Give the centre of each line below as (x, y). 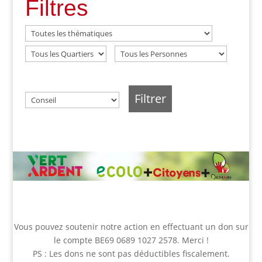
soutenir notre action (106, 227)
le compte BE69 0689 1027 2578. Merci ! (131, 240)
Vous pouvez (39, 227)
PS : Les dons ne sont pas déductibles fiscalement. (131, 254)
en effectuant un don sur (198, 227)
